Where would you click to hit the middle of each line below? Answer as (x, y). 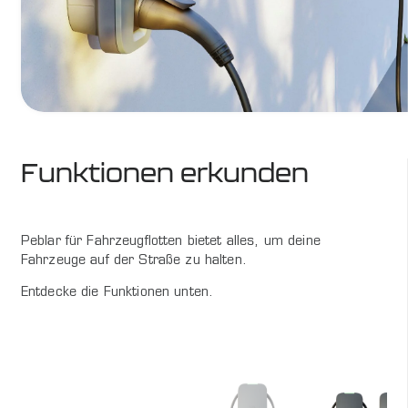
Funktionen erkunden (165, 172)
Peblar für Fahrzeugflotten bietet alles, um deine (170, 241)
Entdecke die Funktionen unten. (117, 292)
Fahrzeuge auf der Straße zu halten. (133, 260)
